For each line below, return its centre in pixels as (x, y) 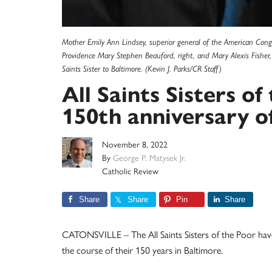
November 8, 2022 (135, 144)
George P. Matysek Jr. (149, 158)
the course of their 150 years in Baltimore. (142, 250)
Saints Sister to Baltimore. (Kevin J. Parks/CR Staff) (142, 69)
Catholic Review (130, 171)
